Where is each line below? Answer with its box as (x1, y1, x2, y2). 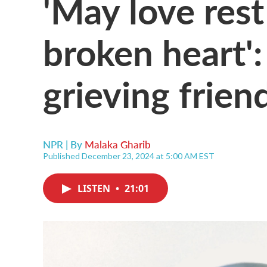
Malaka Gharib (85, 137, 151, 151)
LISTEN (77, 182, 113, 195)
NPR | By (43, 137, 85, 151)
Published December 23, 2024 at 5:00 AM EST (43, 151, 215, 161)
